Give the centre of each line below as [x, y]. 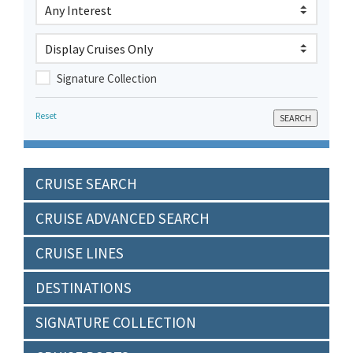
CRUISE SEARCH [86, 184]
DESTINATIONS [84, 288]
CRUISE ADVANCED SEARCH [123, 218]
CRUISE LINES [80, 253]
